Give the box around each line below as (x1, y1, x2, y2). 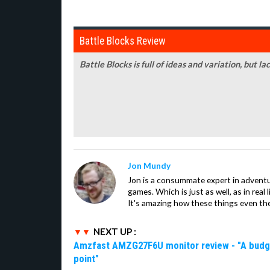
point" (74, 253, 99, 265)
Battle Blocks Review (80, 35, 166, 48)
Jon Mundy (128, 160, 171, 171)
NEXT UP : (93, 226, 136, 237)
